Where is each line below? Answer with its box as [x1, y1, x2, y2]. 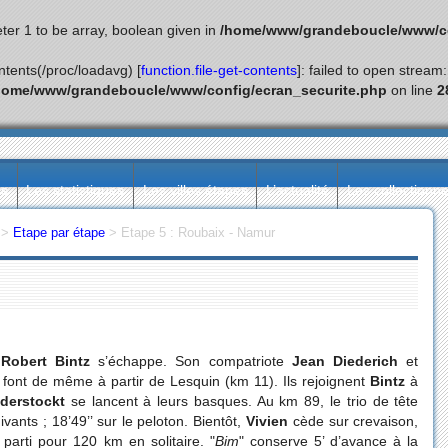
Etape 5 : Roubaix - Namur [121, 225, 276, 241]
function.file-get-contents [141, 62, 297, 78]
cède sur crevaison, [292, 412, 419, 429]
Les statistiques [26, 182, 125, 199]
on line [386, 82, 437, 98]
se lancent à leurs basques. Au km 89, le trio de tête [70, 392, 419, 409]
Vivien [246, 412, 293, 429]
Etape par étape [13, 225, 106, 241]
